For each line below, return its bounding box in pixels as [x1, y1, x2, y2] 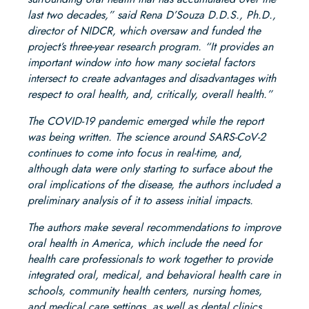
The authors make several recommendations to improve [28, 219, 281, 236]
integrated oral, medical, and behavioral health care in [28, 267, 281, 283]
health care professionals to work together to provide [28, 251, 272, 268]
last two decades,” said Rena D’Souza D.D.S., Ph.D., [28, 7, 276, 23]
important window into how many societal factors [28, 54, 255, 71]
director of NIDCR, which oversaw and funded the [28, 23, 261, 39]
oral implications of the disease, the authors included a [28, 177, 281, 193]
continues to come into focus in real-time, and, [28, 145, 242, 161]
